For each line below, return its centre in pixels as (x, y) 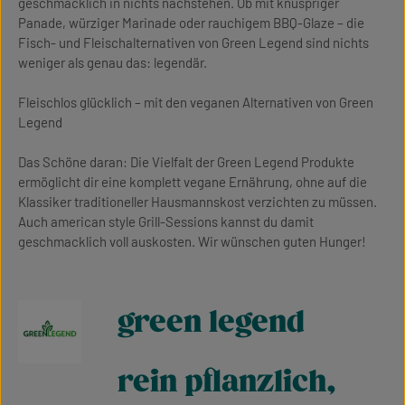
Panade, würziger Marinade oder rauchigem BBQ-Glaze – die (191, 23)
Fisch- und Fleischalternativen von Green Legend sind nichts (193, 42)
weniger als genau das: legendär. (113, 62)
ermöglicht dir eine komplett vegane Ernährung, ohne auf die (193, 182)
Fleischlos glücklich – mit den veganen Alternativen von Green (196, 102)
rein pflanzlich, (227, 382)
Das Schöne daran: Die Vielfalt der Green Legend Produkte (186, 162)
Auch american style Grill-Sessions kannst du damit (166, 221)
